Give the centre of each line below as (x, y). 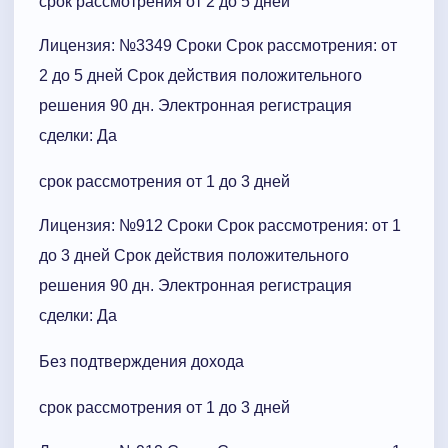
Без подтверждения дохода (141, 361)
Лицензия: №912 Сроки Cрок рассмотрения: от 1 (220, 225)
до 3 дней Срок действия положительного (194, 255)
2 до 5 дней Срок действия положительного (200, 75)
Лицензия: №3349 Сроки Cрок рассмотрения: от (218, 45)
